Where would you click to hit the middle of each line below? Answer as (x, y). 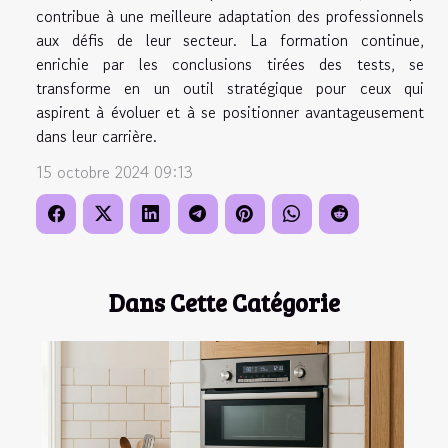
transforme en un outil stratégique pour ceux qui (230, 88)
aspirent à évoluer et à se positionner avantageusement (230, 112)
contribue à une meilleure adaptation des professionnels (230, 16)
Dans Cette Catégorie (224, 303)
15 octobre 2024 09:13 (114, 172)
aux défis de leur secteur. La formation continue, (230, 40)
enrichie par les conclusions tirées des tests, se (230, 64)
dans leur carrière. (96, 136)
